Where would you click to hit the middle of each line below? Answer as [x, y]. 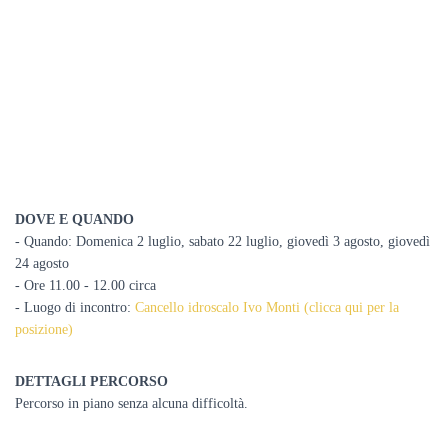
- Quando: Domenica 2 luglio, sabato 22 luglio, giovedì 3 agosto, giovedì [222, 241]
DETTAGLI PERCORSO [91, 381]
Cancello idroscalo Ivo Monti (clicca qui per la [267, 307]
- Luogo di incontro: [75, 307]
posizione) [44, 329]
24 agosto [42, 263]
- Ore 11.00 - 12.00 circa [85, 285]
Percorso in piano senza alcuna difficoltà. [131, 403]
